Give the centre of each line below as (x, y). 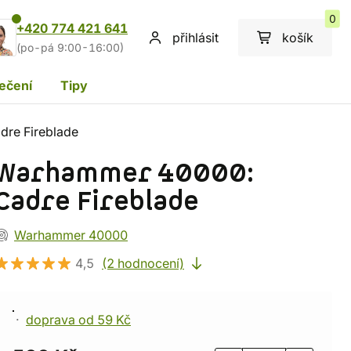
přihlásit (195, 38)
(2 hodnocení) (143, 263)
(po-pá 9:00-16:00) (70, 48)
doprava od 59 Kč (78, 320)
